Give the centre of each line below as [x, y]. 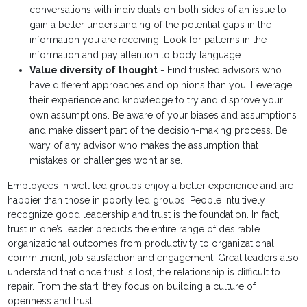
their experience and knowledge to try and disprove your [157, 100]
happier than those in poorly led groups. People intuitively [137, 200]
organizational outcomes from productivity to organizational [141, 244]
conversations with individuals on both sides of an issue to [158, 10]
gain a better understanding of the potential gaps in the [151, 25]
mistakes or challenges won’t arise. [106, 161]
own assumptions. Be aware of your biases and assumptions [163, 115]
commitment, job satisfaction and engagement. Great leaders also [153, 258]
